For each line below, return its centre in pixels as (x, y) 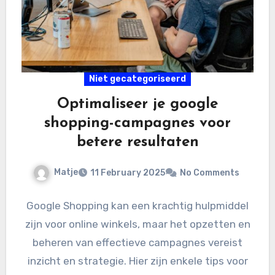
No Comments (210, 173)
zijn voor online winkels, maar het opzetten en (137, 224)
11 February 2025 (128, 173)
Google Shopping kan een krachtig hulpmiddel (137, 206)
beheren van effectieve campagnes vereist (137, 243)
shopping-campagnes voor (137, 124)
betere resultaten (137, 143)
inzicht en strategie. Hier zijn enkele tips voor (137, 261)
